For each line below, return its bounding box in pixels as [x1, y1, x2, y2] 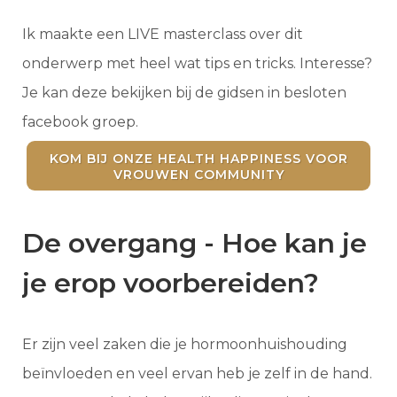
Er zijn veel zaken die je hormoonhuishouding [22, 336, 347, 354]
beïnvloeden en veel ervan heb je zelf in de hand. [22, 365, 372, 383]
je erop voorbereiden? [22, 267, 319, 300]
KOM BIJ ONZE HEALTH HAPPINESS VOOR [49, 151, 348, 167]
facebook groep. [22, 113, 138, 131]
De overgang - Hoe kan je [22, 227, 367, 261]
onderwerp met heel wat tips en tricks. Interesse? [22, 55, 372, 73]
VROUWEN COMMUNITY [113, 167, 284, 183]
